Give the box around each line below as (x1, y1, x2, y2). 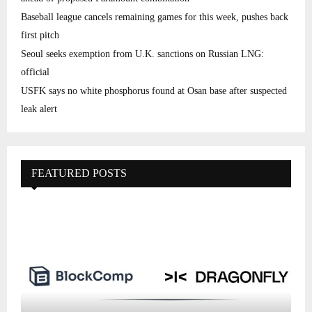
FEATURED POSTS (31, 167, 127, 180)
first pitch (21, 30, 59, 41)
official (21, 67, 49, 78)
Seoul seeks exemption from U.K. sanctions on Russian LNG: (21, 49, 264, 60)
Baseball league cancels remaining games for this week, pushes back (21, 12, 288, 23)
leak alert (21, 104, 57, 115)
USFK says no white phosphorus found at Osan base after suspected (21, 86, 287, 97)
